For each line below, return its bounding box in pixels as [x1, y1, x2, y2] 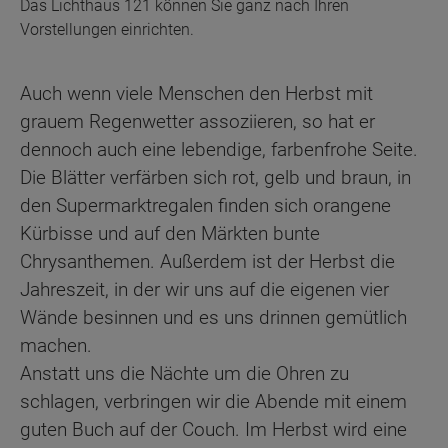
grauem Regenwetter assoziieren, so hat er [20, 110, 375, 134]
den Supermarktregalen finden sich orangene [20, 194, 391, 218]
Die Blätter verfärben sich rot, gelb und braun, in [20, 166, 411, 190]
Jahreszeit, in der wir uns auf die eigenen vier [20, 278, 389, 302]
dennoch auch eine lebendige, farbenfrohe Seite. [20, 138, 418, 162]
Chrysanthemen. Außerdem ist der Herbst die [20, 250, 395, 274]
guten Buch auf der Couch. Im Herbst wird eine [20, 418, 407, 442]
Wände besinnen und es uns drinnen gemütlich [20, 306, 407, 330]
